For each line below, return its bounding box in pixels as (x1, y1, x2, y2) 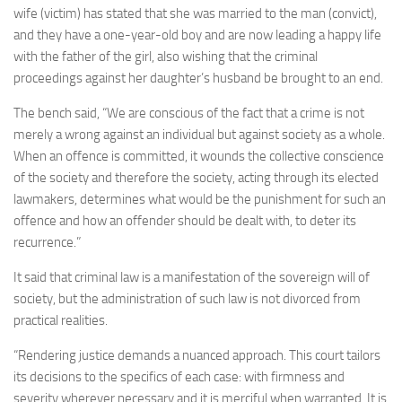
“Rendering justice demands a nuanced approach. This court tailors (13, 347, 380, 363)
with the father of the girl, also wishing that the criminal (13, 48, 318, 65)
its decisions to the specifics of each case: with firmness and (13, 369, 345, 385)
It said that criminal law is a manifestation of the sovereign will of (13, 269, 370, 285)
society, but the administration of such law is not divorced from (13, 291, 361, 307)
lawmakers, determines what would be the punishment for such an (13, 191, 386, 207)
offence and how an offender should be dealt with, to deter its (13, 213, 356, 229)
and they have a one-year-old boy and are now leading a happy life (13, 27, 381, 43)
